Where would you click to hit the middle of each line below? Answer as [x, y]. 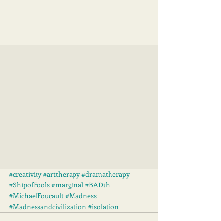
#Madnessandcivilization [48, 207]
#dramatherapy [106, 174]
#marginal [67, 185]
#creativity [25, 174]
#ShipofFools [29, 185]
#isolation [103, 207]
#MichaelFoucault [36, 196]
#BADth [97, 185]
